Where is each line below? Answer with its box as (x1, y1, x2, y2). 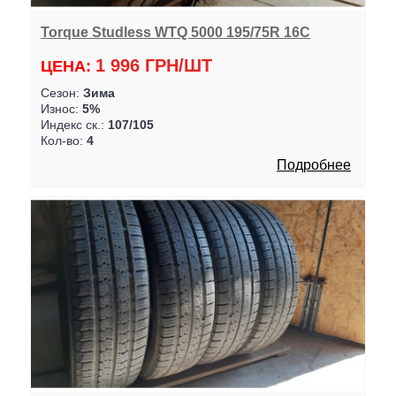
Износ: (40, 101, 82, 116)
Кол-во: (40, 133, 87, 148)
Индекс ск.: (40, 117, 108, 132)
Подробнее (277, 156, 352, 172)
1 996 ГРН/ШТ (95, 55, 212, 75)
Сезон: (40, 85, 83, 100)
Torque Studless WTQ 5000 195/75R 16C (40, 24, 310, 41)
